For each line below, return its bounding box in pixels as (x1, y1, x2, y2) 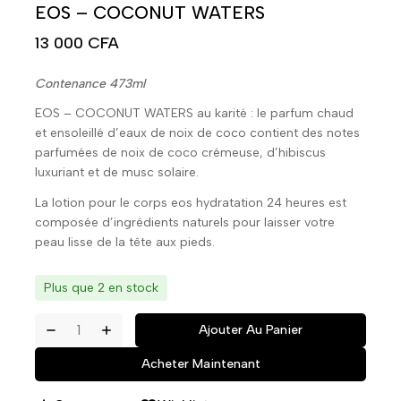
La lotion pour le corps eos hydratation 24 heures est (35, 194, 346, 210)
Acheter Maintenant (141, 355, 260, 371)
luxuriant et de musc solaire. (35, 165, 199, 181)
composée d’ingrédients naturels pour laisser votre (35, 214, 335, 230)
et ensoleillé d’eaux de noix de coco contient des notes (35, 125, 360, 141)
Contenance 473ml (35, 76, 145, 92)
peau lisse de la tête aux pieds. (35, 234, 215, 250)
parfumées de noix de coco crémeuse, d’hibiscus (35, 145, 326, 161)
